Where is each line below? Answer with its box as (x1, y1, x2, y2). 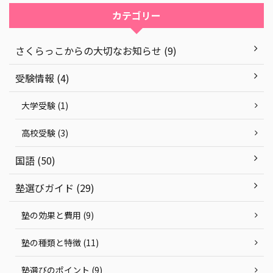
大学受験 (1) (21, 99, 68, 112)
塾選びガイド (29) (15, 180, 94, 195)
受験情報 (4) (15, 71, 69, 85)
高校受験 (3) (21, 127, 68, 139)
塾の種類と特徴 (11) (21, 236, 99, 249)
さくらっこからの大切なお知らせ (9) (15, 43, 177, 58)
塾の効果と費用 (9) (21, 209, 94, 221)
